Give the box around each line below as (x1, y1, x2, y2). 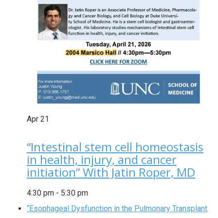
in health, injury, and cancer (27, 151, 177, 167)
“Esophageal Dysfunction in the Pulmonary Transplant (27, 203, 207, 213)
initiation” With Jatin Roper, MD (27, 163, 195, 180)
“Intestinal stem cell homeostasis (27, 138, 203, 155)
